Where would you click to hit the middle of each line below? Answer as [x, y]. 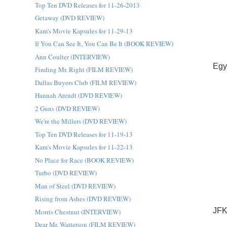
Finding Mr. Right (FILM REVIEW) [84, 69]
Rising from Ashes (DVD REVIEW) [83, 199]
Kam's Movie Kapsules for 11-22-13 [84, 147]
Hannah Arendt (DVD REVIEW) [78, 95]
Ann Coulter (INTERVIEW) [72, 56]
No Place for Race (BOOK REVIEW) [84, 160]
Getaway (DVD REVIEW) [69, 18]
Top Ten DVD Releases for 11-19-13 [84, 134]
